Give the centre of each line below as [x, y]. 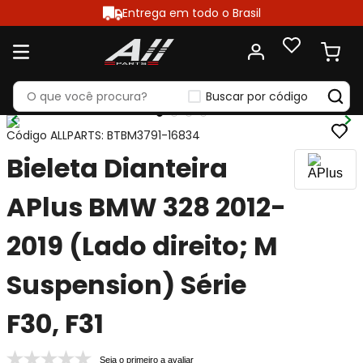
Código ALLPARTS [54, 135]
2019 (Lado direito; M [142, 246]
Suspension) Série [126, 285]
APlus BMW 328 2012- [146, 207]
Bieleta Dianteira [117, 168]
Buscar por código [256, 96]
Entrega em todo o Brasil [191, 13]
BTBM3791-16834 [154, 135]
